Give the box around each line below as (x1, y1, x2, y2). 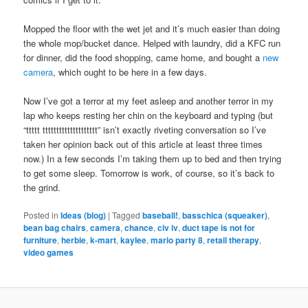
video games (23, 246, 74, 259)
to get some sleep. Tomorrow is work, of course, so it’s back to (23, 166, 275, 180)
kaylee (120, 234, 147, 247)
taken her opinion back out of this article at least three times (23, 137, 263, 151)
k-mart (90, 234, 117, 247)
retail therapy (207, 234, 260, 247)
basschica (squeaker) (182, 209, 268, 222)
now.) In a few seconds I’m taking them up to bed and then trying (23, 152, 282, 166)
